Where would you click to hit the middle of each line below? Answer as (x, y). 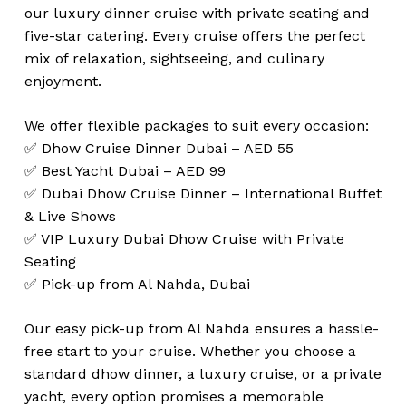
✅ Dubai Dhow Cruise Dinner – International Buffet (203, 194)
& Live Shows (70, 217)
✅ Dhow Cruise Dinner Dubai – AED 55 (159, 149)
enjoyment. (63, 82)
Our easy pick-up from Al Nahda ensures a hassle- (201, 329)
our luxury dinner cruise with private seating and (197, 14)
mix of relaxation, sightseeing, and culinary (174, 59)
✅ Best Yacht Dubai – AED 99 (125, 171)
